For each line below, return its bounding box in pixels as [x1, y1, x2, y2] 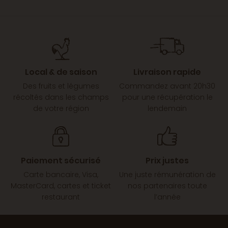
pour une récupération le [122, 92, 213, 103]
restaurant [42, 192, 80, 203]
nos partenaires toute [127, 181, 207, 191]
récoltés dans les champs [13, 92, 109, 103]
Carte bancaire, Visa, [23, 169, 98, 180]
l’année [154, 192, 181, 203]
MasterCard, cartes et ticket [11, 181, 111, 191]
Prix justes [146, 155, 189, 167]
